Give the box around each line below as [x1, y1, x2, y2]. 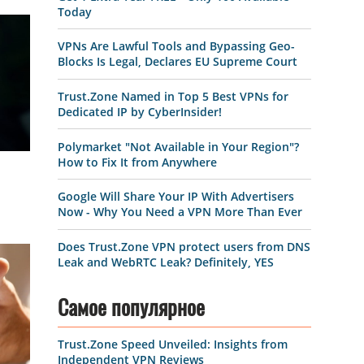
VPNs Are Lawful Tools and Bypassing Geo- [57, 38, 295, 54]
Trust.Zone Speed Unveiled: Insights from [57, 336, 288, 353]
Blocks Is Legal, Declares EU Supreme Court [57, 54, 297, 70]
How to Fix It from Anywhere [57, 154, 217, 170]
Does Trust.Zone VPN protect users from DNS [57, 238, 310, 254]
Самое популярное [57, 299, 205, 321]
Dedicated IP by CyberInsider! [57, 103, 222, 119]
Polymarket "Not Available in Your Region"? [57, 138, 299, 154]
